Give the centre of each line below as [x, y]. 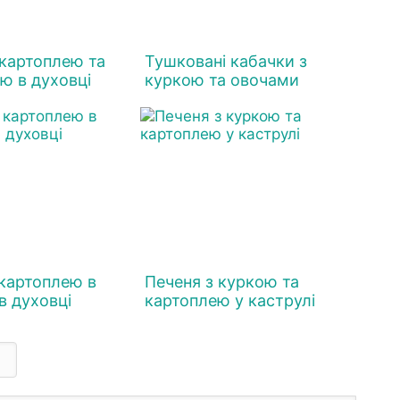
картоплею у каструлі [230, 300]
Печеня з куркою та [222, 282]
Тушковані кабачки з [226, 61]
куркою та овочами [222, 80]
